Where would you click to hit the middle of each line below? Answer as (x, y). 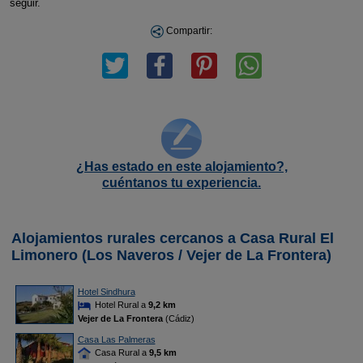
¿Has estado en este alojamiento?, (181, 167)
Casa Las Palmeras (116, 340)
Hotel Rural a (120, 305)
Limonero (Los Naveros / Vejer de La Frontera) (171, 255)
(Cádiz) (178, 319)
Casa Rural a (120, 352)
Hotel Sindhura (106, 292)
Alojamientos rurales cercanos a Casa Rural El (173, 238)
